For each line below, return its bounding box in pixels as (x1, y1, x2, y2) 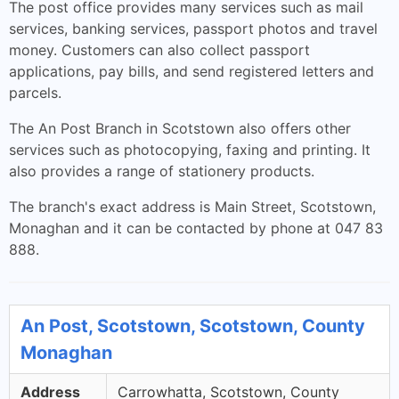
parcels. (9, 84, 61, 102)
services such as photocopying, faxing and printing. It (9, 141, 370, 159)
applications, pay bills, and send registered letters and (9, 62, 374, 80)
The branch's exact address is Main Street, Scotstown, (9, 198, 376, 216)
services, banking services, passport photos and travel (9, 20, 378, 37)
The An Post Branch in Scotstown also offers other (9, 119, 351, 137)
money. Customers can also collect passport (9, 41, 310, 59)
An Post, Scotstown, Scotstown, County (20, 315, 365, 337)
